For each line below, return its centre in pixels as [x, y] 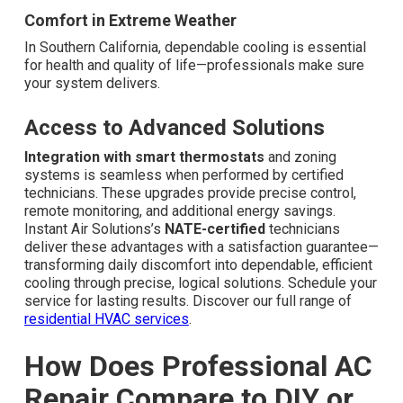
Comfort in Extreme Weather [130, 21]
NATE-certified [215, 229]
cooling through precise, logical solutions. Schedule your [201, 283]
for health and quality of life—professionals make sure [194, 66]
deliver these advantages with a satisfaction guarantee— [201, 247]
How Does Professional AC [198, 367]
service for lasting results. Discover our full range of [188, 301]
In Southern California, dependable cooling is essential [195, 48]
